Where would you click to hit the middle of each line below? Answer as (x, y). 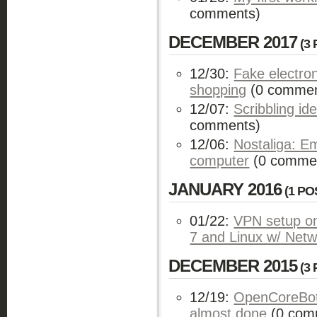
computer (220, 161)
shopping (218, 90)
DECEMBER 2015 (233, 266)
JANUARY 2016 (225, 189)
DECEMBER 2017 (233, 42)
